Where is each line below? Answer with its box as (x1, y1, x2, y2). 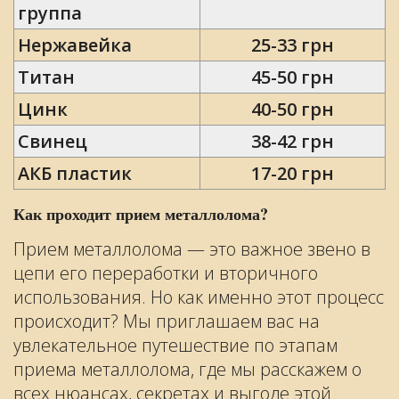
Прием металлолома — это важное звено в (13, 237, 370, 261)
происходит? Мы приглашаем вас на (13, 309, 320, 333)
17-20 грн (251, 161, 334, 185)
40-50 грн (251, 97, 334, 121)
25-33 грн (251, 33, 334, 57)
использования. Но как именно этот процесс (13, 285, 384, 309)
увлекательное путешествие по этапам (13, 333, 338, 357)
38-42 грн (251, 129, 334, 153)
